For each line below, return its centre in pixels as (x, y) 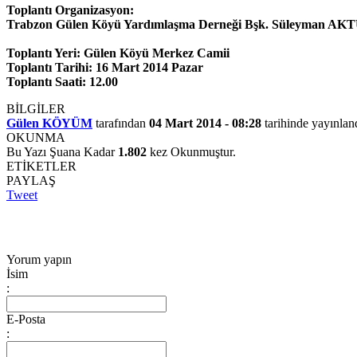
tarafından (121, 123)
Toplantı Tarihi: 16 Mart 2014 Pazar (105, 67)
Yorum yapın (39, 259)
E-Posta (26, 319)
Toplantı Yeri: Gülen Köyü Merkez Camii (118, 53)
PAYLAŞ (31, 180)
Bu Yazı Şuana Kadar (62, 152)
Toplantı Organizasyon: (70, 10)
